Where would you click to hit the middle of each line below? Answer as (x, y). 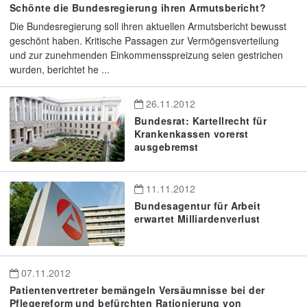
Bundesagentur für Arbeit (198, 205)
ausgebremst (167, 147)
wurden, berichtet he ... (60, 70)
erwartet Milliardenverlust (197, 218)
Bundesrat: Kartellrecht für (201, 121)
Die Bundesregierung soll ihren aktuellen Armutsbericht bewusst (148, 26)
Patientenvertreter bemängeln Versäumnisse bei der (137, 290)
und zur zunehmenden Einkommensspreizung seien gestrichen (146, 55)
